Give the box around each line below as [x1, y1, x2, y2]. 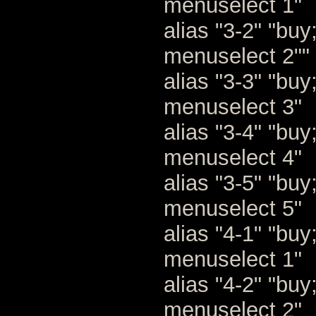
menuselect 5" [164, 196, 302, 221]
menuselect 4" [164, 145, 302, 170]
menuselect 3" [164, 95, 302, 119]
